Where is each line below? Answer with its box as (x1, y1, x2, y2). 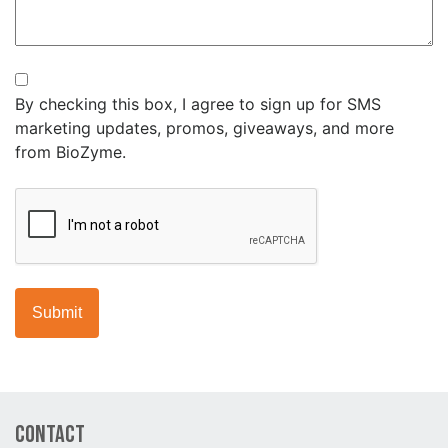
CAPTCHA (14, 189, 94, 210)
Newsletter (14, 69, 102, 90)
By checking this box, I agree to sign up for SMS (15, 94, 381, 115)
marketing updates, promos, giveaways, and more (15, 118, 394, 139)
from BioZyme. (15, 142, 126, 163)
